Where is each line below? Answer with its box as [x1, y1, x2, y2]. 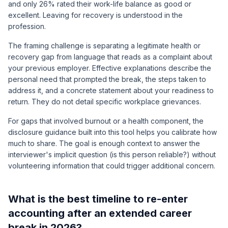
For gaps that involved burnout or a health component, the [8, 117, 204, 125]
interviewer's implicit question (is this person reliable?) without [8, 150, 216, 159]
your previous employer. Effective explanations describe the [8, 64, 211, 72]
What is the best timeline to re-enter [8, 193, 188, 205]
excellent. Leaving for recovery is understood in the [8, 11, 183, 19]
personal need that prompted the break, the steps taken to [8, 75, 206, 83]
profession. [8, 22, 46, 31]
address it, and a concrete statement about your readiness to [8, 86, 214, 95]
